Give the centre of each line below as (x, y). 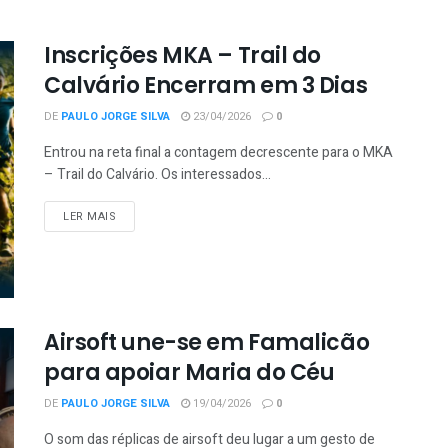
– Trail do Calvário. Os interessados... (157, 174)
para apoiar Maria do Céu (189, 373)
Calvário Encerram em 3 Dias (206, 85)
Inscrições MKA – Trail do (182, 55)
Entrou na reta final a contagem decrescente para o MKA (218, 152)
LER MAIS (90, 216)
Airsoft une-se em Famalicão (207, 343)
